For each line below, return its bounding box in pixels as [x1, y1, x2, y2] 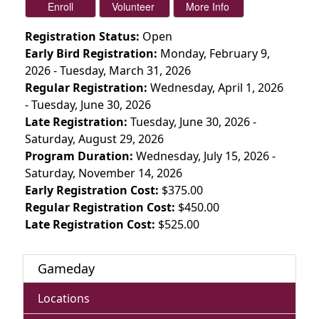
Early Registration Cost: [25, 182, 159, 199]
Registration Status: [25, 28, 140, 45]
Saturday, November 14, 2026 [25, 165, 182, 182]
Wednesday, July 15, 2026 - [136, 148, 276, 164]
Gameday [38, 259, 95, 277]
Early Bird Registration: [25, 46, 157, 62]
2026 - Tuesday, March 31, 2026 [25, 63, 191, 79]
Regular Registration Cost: [25, 199, 175, 216]
